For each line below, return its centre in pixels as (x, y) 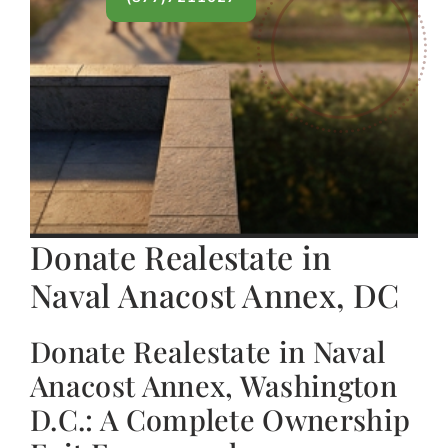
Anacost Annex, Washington (214, 385)
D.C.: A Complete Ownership (220, 419)
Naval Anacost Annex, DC (215, 295)
